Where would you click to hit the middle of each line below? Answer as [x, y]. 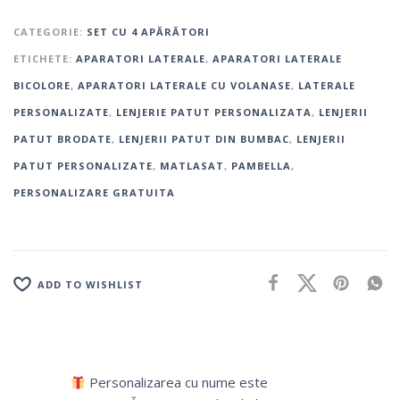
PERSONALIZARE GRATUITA [94, 193]
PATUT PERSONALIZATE [83, 166]
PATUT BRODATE [62, 139]
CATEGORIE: [50, 32]
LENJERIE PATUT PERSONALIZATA [214, 112]
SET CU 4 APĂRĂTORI [148, 32]
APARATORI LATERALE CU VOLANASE [184, 86]
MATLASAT [192, 166]
